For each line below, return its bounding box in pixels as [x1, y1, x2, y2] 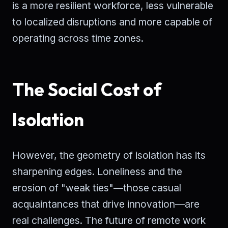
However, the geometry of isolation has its [12, 149, 206, 162]
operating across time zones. [12, 32, 144, 45]
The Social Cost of [12, 78, 161, 101]
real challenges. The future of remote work [12, 214, 206, 227]
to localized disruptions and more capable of [12, 16, 212, 28]
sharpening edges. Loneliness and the [12, 165, 182, 178]
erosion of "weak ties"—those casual [12, 182, 181, 194]
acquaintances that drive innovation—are [12, 198, 199, 211]
